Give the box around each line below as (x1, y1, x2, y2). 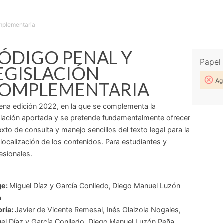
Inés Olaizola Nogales (106, 205, 179, 214)
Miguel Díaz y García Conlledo (9, 181, 109, 190)
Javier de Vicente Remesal (14, 205, 103, 214)
